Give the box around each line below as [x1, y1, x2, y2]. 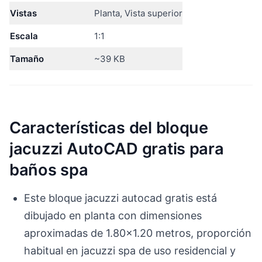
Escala [10, 30, 38, 42]
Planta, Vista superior [94, 8, 182, 19]
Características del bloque [9, 118, 208, 137]
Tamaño [10, 53, 44, 65]
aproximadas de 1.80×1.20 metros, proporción [24, 226, 252, 239]
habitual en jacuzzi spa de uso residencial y [24, 244, 236, 257]
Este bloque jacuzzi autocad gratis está [24, 191, 218, 204]
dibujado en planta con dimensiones [24, 209, 202, 222]
